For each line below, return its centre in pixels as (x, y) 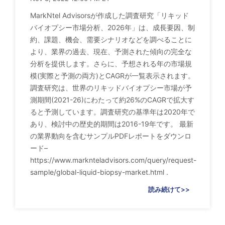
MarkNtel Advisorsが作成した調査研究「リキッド (109, 16)
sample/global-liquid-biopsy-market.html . (99, 172)
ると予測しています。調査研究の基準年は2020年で (113, 112)
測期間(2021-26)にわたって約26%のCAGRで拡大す (112, 100)
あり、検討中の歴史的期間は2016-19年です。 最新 (112, 124)
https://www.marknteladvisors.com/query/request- (113, 160)
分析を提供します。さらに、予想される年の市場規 (111, 64)
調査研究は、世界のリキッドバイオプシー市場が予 (111, 88)
